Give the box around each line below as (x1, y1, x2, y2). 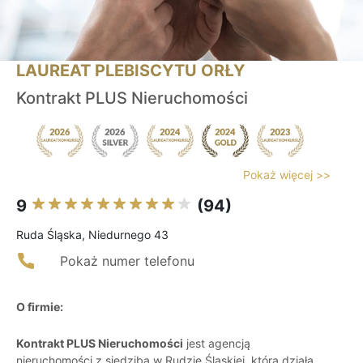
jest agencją (183, 336, 250, 351)
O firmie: (16, 300, 63, 314)
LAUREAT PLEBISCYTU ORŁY (16, 61, 245, 81)
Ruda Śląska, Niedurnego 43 (16, 228, 169, 242)
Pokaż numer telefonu (60, 253, 194, 270)
